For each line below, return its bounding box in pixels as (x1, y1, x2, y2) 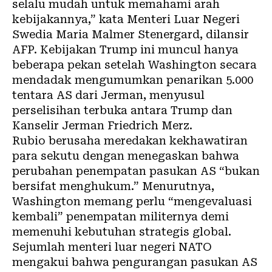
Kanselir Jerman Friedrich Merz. (12, 118, 192, 132)
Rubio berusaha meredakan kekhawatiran (12, 134, 248, 147)
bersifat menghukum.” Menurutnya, (12, 179, 214, 192)
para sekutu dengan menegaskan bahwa (12, 149, 239, 162)
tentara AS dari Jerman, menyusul (12, 88, 205, 101)
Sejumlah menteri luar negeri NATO (12, 240, 212, 253)
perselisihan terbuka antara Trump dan (12, 103, 233, 117)
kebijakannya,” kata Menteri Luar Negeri (12, 12, 240, 25)
